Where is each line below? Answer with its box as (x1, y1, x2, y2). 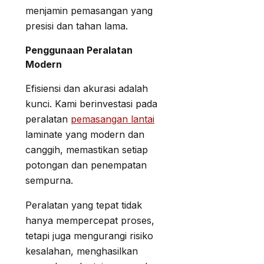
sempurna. (25, 174, 73, 186)
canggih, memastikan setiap (25, 143, 148, 156)
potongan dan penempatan (25, 159, 147, 171)
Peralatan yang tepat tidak (25, 199, 142, 211)
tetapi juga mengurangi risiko (25, 229, 153, 242)
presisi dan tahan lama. (25, 19, 128, 32)
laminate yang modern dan (25, 128, 144, 140)
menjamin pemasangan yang (25, 4, 153, 16)
